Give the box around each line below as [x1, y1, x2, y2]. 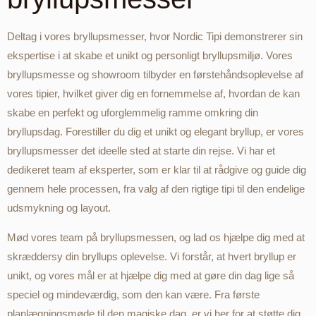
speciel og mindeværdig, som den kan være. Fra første [7, 288, 260, 300]
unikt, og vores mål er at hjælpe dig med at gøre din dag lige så [7, 269, 294, 281]
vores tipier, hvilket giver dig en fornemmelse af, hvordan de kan [7, 87, 300, 100]
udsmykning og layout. [7, 202, 111, 214]
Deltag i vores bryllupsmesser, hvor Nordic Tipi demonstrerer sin [7, 30, 303, 43]
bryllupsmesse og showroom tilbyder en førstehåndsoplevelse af [7, 68, 303, 81]
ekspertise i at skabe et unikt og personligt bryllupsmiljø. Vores [7, 49, 293, 62]
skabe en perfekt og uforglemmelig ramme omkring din [7, 107, 258, 119]
